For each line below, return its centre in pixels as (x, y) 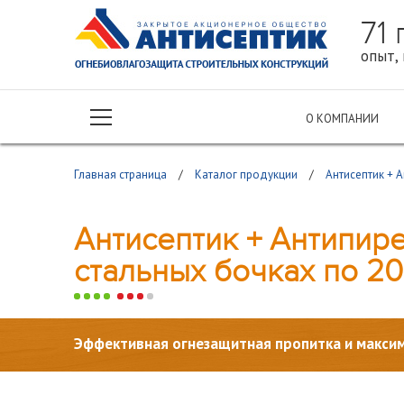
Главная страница (120, 174)
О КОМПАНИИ (342, 119)
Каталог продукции (246, 174)
